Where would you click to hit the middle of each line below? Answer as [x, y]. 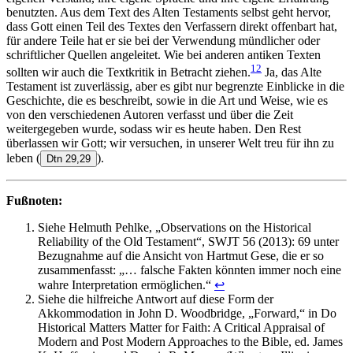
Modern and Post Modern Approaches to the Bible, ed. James [190, 342]
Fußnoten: [34, 201]
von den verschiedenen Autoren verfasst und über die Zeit [150, 115]
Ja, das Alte [292, 72]
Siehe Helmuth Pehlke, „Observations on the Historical [175, 228]
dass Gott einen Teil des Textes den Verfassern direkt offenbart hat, [172, 26]
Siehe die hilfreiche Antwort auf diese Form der [156, 299]
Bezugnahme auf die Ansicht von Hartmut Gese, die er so [181, 256]
